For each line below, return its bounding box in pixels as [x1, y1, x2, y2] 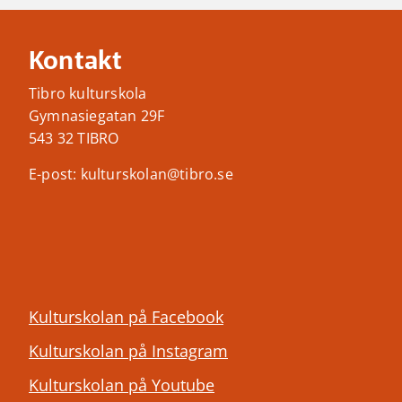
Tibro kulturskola [29, 83, 147, 104]
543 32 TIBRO [29, 128, 119, 149]
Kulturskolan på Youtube [29, 374, 214, 397]
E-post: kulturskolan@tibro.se [29, 164, 233, 185]
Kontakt [29, 43, 123, 81]
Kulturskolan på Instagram [29, 340, 228, 363]
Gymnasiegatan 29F [29, 106, 165, 127]
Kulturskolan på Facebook [29, 306, 223, 328]
